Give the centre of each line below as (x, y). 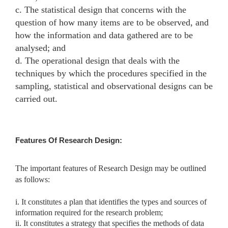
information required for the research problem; (89, 212)
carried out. (36, 98)
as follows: (33, 179)
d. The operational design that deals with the (97, 60)
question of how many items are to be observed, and (112, 22)
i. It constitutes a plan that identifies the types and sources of (111, 202)
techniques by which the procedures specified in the (111, 73)
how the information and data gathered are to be (104, 35)
